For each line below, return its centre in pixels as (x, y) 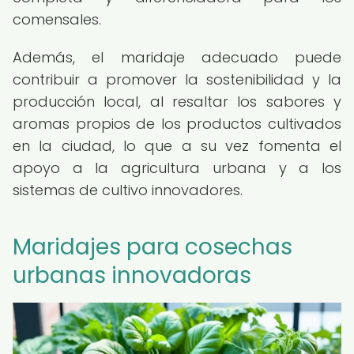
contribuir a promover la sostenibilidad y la (177, 79)
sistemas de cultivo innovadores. (128, 190)
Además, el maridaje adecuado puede (177, 57)
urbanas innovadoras (132, 275)
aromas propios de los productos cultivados (177, 124)
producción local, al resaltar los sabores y (177, 102)
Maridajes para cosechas (153, 247)
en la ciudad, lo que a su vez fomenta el (177, 146)
